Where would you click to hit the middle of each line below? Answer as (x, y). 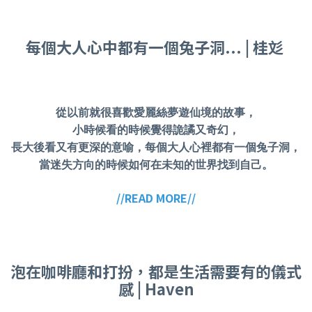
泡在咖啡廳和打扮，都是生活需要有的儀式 (156, 271)
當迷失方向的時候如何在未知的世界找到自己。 (156, 165)
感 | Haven (156, 288)
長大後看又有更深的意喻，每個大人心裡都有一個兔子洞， (156, 147)
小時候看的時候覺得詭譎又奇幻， (156, 130)
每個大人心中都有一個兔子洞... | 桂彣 (156, 47)
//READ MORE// (156, 198)
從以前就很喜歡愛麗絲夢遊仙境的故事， (156, 112)
